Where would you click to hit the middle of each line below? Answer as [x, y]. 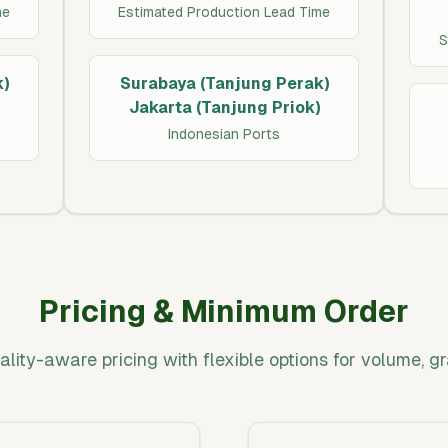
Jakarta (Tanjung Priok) [224, 107]
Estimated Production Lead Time [224, 12]
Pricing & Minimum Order [224, 311]
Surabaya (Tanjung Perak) [224, 83]
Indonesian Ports [224, 134]
